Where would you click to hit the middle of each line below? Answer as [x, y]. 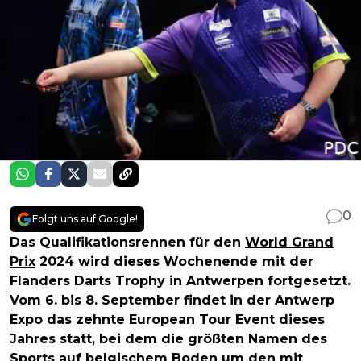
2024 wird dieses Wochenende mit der [174, 262]
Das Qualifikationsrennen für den [127, 243]
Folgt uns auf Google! [85, 219]
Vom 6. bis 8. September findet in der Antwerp [172, 301]
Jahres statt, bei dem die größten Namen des [168, 339]
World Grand [289, 243]
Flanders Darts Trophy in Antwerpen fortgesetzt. [180, 281]
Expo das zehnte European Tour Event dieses [167, 320]
